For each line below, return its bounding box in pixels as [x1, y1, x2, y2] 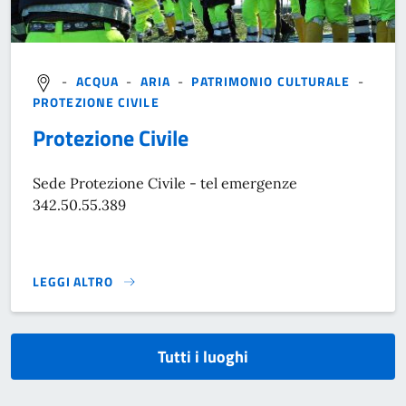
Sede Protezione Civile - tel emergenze [33, 173, 297, 192]
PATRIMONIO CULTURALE [191, 72, 351, 92]
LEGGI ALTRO [33, 271, 113, 291]
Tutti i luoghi [158, 343, 248, 369]
